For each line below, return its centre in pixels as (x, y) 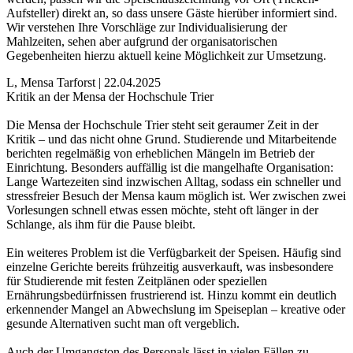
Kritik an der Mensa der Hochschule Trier (110, 97)
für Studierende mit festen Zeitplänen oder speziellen (137, 281)
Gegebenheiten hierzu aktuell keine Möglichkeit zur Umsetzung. (166, 56)
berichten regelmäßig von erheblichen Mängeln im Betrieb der (160, 154)
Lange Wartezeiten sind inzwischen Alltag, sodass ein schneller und (174, 182)
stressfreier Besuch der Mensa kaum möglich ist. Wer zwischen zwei (176, 196)
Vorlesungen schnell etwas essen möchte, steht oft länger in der (162, 210)
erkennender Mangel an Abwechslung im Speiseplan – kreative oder (176, 310)
